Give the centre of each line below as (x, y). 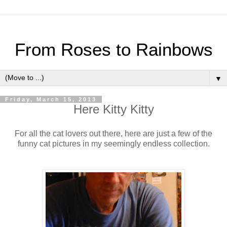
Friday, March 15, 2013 (51, 99)
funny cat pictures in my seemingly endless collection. (113, 143)
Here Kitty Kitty (113, 109)
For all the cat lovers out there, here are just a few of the (113, 133)
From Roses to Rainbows (113, 50)
